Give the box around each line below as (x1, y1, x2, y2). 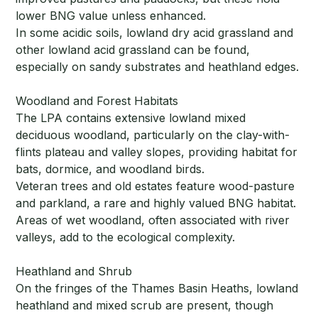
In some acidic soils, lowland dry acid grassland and (16, 26, 294, 40)
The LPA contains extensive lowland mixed (16, 111, 246, 126)
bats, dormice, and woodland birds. (16, 162, 205, 177)
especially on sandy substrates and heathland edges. (16, 60, 300, 75)
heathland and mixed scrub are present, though (16, 298, 274, 313)
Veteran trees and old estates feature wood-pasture (16, 179, 295, 194)
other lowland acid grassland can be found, (16, 43, 251, 57)
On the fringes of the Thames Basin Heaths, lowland (16, 281, 299, 296)
